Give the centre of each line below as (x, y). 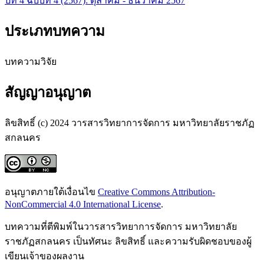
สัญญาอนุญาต (48, 93)
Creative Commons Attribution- (156, 192)
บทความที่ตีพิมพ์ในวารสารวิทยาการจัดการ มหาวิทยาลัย (121, 227)
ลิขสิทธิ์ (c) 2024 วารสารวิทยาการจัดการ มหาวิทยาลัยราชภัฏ (130, 123)
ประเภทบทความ (55, 32)
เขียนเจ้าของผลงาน (44, 256)
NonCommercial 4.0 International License (83, 204)
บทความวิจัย (31, 62)
